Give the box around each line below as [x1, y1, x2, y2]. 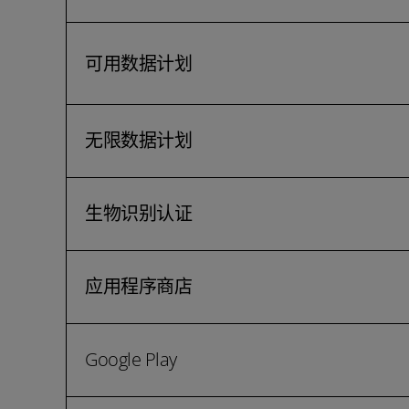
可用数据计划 [85, 51, 192, 76]
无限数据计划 [85, 128, 192, 152]
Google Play [85, 347, 177, 372]
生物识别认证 [85, 201, 192, 225]
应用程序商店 [85, 274, 192, 299]
